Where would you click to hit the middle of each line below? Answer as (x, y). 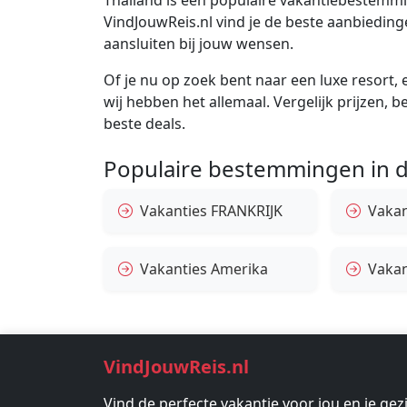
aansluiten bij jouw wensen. (199, 43)
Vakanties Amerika (204, 268)
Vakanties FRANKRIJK (211, 210)
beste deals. (144, 123)
